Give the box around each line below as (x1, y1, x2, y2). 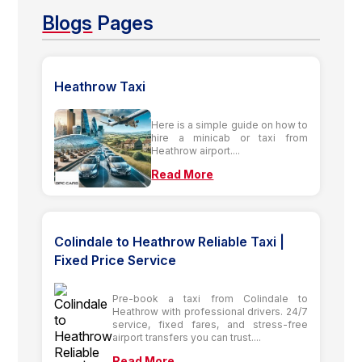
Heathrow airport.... (151, 144, 241, 157)
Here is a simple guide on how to (151, 118, 308, 131)
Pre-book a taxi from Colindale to (112, 292, 308, 305)
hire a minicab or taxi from (151, 131, 308, 144)
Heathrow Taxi (54, 78, 146, 95)
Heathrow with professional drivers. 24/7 (112, 305, 308, 318)
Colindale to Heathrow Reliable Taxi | (54, 233, 285, 250)
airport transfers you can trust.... (112, 330, 262, 343)
